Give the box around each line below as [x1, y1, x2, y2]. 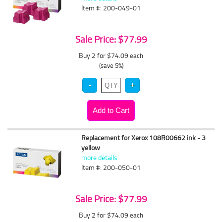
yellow [81, 143, 101, 152]
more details [81, 153, 118, 162]
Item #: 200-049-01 [81, 3, 141, 12]
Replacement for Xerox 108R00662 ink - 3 [81, 133, 206, 142]
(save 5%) [99, 61, 123, 70]
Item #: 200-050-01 [81, 163, 141, 172]
